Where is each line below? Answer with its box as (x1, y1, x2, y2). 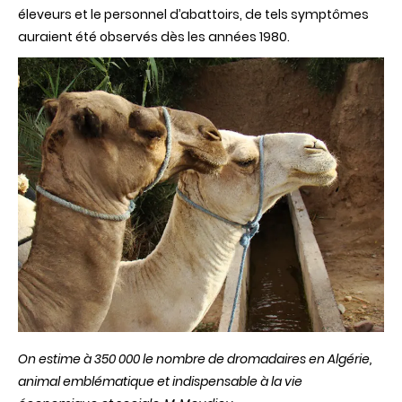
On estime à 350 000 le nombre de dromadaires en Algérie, (18, 349, 371, 368)
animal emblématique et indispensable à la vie (18, 371, 302, 390)
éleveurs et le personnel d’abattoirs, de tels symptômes (18, 5, 369, 24)
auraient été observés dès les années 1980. (18, 28, 290, 47)
